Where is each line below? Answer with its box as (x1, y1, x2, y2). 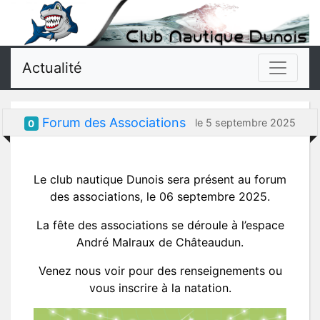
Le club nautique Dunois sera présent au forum (34, 171, 286, 186)
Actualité (22, 59, 82, 76)
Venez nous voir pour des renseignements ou (38, 263, 282, 278)
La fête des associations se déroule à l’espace (36, 217, 284, 232)
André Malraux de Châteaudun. (76, 234, 244, 249)
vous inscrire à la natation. (89, 280, 231, 295)
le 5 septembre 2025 (195, 116, 296, 129)
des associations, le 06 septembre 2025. (50, 189, 270, 204)
